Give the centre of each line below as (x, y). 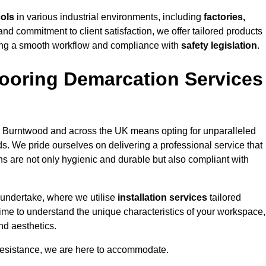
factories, (224, 17)
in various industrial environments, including (109, 17)
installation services (162, 198)
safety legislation (219, 46)
